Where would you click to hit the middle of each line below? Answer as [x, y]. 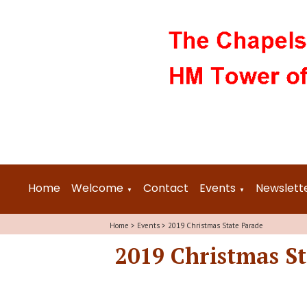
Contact [166, 188]
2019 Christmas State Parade [216, 225]
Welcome [97, 188]
